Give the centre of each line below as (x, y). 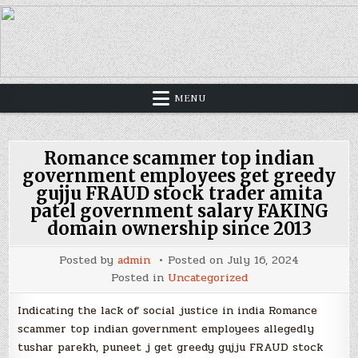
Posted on (197, 260)
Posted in (139, 278)
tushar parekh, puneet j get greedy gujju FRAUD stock (171, 347)
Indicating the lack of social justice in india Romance (168, 310)
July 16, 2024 (263, 260)
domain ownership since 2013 (179, 229)
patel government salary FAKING (179, 211)
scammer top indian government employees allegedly (166, 329)
